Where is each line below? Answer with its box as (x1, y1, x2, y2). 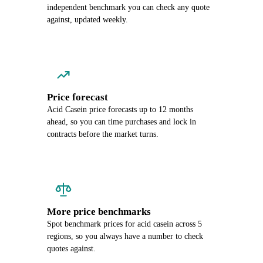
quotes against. (47, 244, 96, 253)
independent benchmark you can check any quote (47, 3, 210, 12)
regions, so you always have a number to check (47, 232, 203, 241)
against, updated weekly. (47, 15, 128, 24)
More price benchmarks (47, 206, 151, 217)
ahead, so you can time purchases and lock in (47, 117, 196, 126)
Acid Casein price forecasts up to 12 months (47, 105, 193, 114)
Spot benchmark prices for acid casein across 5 (47, 220, 202, 228)
